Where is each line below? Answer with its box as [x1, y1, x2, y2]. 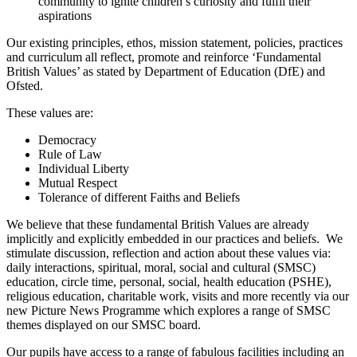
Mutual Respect [38, 176, 117, 190]
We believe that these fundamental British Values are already [6, 218, 309, 232]
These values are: [6, 106, 93, 120]
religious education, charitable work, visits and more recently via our [6, 289, 349, 304]
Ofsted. [6, 79, 43, 93]
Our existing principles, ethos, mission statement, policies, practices [6, 36, 343, 50]
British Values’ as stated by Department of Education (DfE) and [6, 65, 325, 79]
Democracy [38, 133, 96, 147]
